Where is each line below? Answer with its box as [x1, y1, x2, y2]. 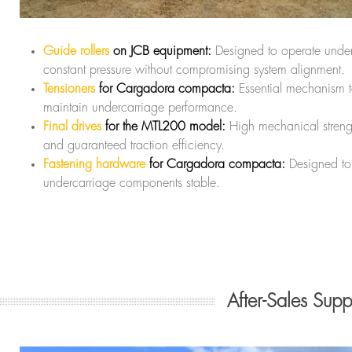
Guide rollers [43, 44, 109, 57]
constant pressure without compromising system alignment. [43, 63, 345, 76]
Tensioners [43, 82, 95, 95]
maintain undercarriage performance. [43, 101, 237, 114]
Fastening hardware [43, 157, 145, 170]
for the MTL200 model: [101, 119, 225, 133]
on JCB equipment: [109, 44, 211, 57]
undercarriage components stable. [43, 176, 220, 189]
